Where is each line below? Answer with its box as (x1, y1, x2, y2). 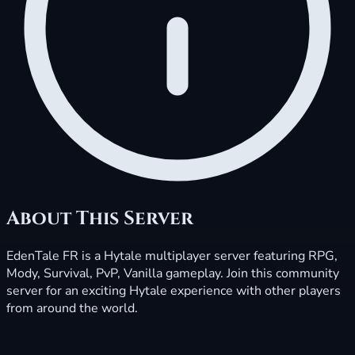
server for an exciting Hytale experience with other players (6, 281, 341, 300)
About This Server (6, 205, 193, 231)
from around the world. (6, 299, 138, 317)
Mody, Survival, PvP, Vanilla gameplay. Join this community (6, 264, 339, 282)
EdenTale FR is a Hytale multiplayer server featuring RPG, (6, 246, 338, 265)
